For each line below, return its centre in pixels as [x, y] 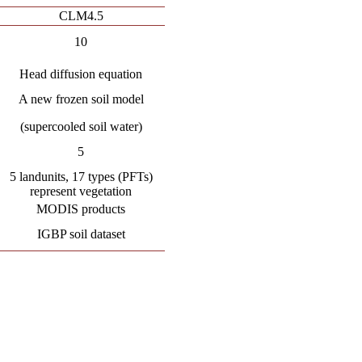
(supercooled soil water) [81, 126]
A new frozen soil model [81, 99]
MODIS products [81, 209]
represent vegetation [81, 191]
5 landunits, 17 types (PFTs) [81, 177]
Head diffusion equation [81, 74]
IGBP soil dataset [81, 234]
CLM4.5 [81, 16]
